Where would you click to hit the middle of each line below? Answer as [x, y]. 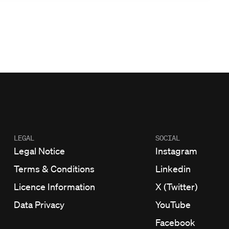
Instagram [176, 151]
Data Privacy [39, 204]
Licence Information [54, 186]
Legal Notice [39, 151]
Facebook [175, 222]
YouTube [173, 204]
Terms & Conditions [54, 168]
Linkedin [173, 168]
